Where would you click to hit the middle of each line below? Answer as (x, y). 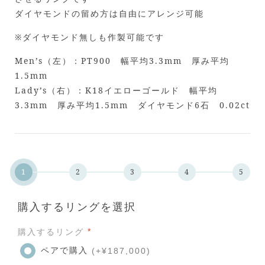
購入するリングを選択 (77, 207)
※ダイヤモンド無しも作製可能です (90, 37)
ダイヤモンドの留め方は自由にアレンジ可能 (109, 13)
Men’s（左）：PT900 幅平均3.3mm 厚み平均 (122, 61)
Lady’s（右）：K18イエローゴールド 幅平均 (116, 90)
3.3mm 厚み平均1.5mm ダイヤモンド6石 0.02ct (132, 105)
